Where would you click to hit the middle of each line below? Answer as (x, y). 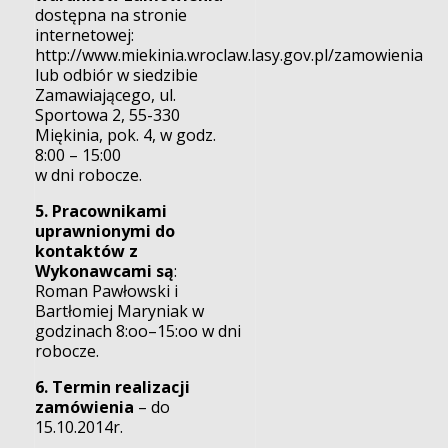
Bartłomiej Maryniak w (120, 310)
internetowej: (85, 34)
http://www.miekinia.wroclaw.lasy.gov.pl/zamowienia (229, 54)
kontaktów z (87, 250)
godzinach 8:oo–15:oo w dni (138, 330)
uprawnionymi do (105, 230)
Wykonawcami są (105, 270)
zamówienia (85, 406)
